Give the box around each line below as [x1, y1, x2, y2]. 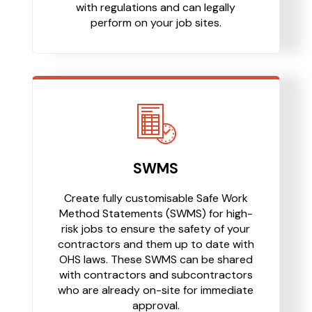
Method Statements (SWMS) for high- [58, 205, 253, 221]
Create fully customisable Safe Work [63, 190, 248, 205]
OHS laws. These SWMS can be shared [58, 251, 253, 267]
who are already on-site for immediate [58, 282, 254, 297]
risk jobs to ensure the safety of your [61, 221, 251, 236]
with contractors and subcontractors [58, 267, 253, 282]
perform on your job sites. [90, 15, 221, 30]
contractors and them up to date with [57, 236, 254, 251]
